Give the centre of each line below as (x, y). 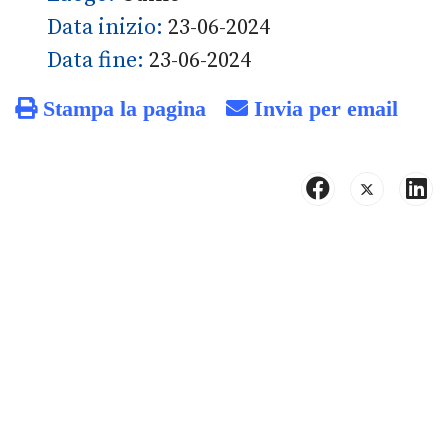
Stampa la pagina (121, 107)
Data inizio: (107, 27)
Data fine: (98, 60)
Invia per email (323, 107)
